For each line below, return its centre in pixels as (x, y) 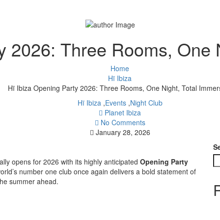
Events (115, 102)
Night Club (146, 102)
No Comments (123, 122)
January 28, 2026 (123, 132)
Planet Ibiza (123, 112)
